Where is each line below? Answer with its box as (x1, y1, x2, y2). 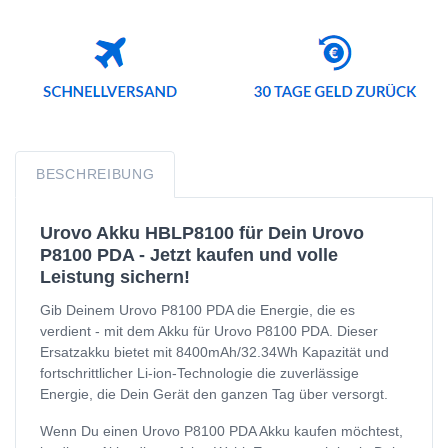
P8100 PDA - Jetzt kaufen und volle (40, 244, 338, 265)
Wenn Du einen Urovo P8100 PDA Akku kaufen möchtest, (40, 422, 403, 439)
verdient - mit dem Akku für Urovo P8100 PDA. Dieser (40, 322, 378, 339)
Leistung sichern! (40, 266, 190, 287)
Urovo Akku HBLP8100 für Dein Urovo (40, 222, 364, 243)
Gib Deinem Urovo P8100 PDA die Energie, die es (40, 301, 355, 318)
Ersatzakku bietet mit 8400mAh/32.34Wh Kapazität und (40, 343, 389, 360)
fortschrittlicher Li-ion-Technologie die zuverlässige (40, 364, 359, 381)
